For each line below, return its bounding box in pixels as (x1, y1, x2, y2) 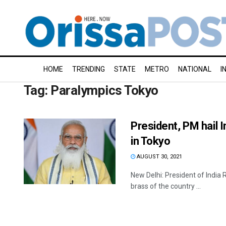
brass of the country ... (131, 182, 201, 190)
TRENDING (72, 65, 105, 73)
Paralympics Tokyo (50, 83, 158, 98)
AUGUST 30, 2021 (135, 153, 182, 160)
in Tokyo (131, 135, 171, 147)
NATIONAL (178, 65, 211, 73)
